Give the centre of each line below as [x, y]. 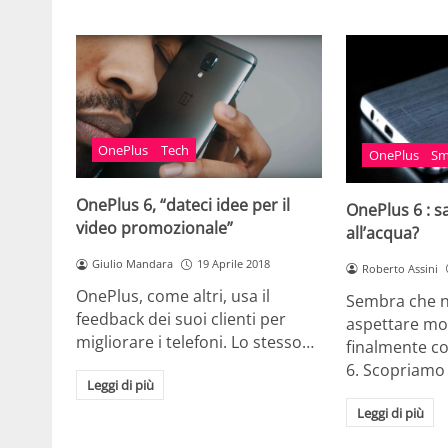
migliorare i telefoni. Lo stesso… [195, 341]
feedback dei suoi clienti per [181, 318]
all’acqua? [383, 232]
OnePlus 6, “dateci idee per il [183, 205]
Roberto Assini [400, 268]
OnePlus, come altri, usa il [173, 295]
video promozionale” [154, 228]
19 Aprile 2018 [233, 264]
